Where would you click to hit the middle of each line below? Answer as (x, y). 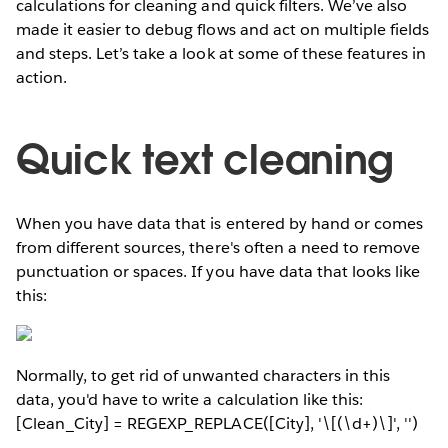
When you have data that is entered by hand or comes (219, 223)
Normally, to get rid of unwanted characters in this (203, 375)
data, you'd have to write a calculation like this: (189, 399)
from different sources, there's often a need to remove (218, 247)
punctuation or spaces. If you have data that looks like (218, 271)
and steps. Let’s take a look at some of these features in (221, 53)
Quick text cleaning (204, 159)
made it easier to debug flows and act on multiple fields (223, 29)
